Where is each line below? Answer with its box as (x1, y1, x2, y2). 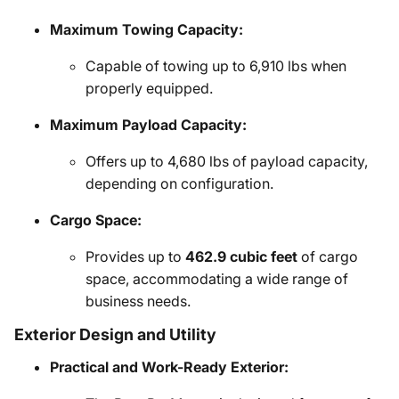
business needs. (85, 292, 191, 310)
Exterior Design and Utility (14, 325, 216, 344)
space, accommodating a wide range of (85, 270, 348, 288)
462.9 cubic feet (185, 248, 297, 265)
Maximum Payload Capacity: (50, 116, 247, 134)
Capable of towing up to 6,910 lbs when (85, 57, 346, 75)
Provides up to (85, 248, 185, 265)
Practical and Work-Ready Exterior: (50, 358, 289, 376)
